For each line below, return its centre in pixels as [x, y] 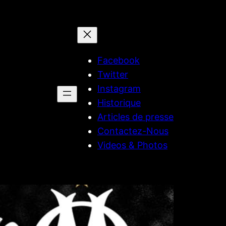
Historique [119, 103]
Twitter [113, 75]
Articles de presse [135, 117]
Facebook [119, 61]
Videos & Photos [132, 145]
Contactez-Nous [133, 131]
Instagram [119, 89]
